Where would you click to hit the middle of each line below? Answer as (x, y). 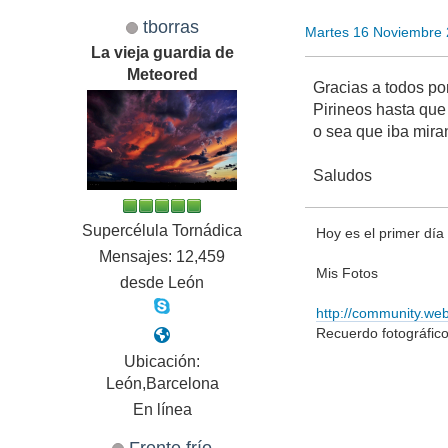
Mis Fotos (347, 272)
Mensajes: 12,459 (162, 257)
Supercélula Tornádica (162, 231)
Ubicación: (162, 362)
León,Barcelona (162, 384)
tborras (170, 27)
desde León (162, 283)
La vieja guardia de (162, 53)
